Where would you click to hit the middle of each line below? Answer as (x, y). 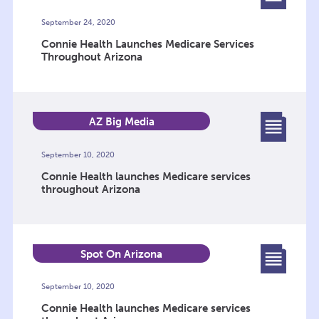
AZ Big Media (121, 122)
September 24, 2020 (78, 23)
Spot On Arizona (122, 254)
